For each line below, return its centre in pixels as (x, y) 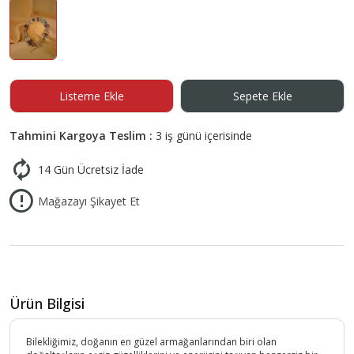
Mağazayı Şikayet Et (89, 201)
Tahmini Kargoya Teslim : (83, 135)
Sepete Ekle (262, 96)
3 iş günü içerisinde (204, 135)
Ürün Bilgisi (47, 304)
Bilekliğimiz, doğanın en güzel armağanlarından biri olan (151, 342)
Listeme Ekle (91, 96)
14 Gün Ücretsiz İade (91, 170)
